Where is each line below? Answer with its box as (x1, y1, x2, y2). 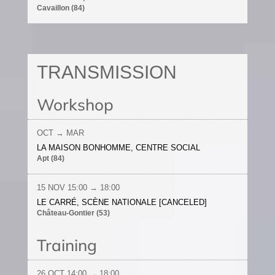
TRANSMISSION (36, 62, 177, 82)
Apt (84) (36, 154, 64, 163)
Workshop (36, 95, 114, 115)
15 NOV (36, 183, 68, 192)
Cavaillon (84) (36, 4, 85, 12)
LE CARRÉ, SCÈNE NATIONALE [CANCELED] (36, 198, 207, 207)
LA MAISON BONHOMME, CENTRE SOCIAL (36, 143, 200, 152)
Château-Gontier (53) (36, 209, 110, 217)
